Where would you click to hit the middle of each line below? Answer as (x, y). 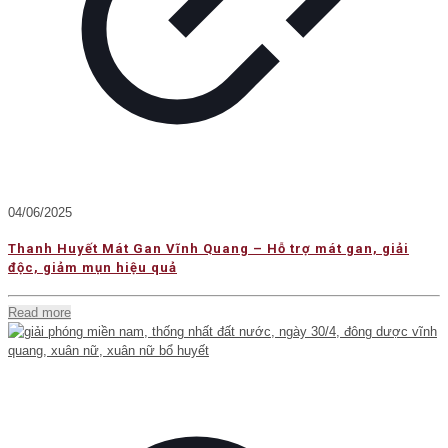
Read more (39, 313)
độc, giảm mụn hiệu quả (92, 268)
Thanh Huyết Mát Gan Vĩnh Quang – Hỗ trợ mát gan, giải (208, 249)
